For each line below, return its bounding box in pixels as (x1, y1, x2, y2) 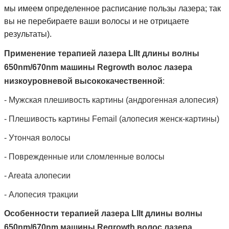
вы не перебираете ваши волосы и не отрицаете (4, 16, 189, 26)
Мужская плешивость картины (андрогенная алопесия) (7, 96, 218, 105)
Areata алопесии (7, 171, 71, 180)
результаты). (4, 29, 52, 38)
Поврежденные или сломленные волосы (7, 152, 165, 162)
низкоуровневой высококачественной (4, 77, 163, 86)
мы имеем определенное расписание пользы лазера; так (4, 4, 221, 13)
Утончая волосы (7, 133, 71, 143)
